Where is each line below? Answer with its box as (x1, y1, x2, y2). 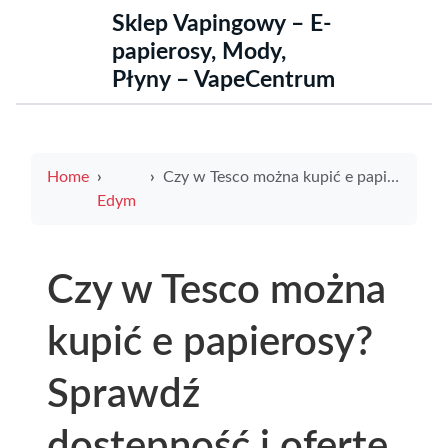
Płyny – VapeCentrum (112, 68, 335, 92)
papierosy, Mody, (112, 40, 286, 64)
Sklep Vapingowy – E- (112, 12, 332, 36)
